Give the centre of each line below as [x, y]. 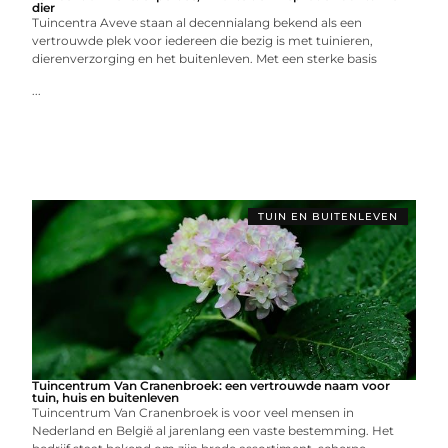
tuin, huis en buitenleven [106, 397]
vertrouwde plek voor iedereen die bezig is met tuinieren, [203, 40]
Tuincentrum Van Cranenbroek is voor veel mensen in [193, 412]
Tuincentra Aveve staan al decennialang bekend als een [197, 22]
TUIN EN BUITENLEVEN [327, 216]
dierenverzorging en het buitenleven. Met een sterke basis [205, 58]
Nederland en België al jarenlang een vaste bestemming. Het [213, 430]
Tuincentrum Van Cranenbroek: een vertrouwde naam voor [211, 385]
